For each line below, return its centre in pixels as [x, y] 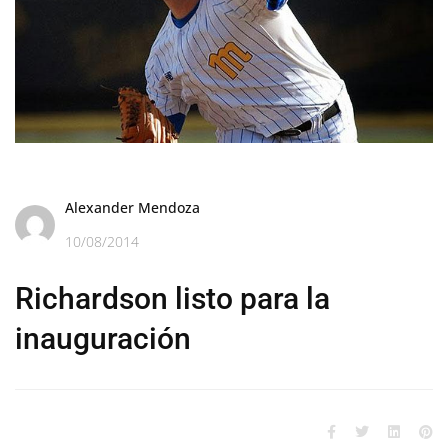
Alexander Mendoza [132, 207]
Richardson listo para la [172, 298]
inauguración [103, 338]
